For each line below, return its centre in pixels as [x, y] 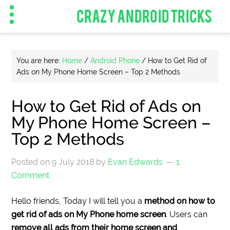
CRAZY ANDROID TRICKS [144, 15]
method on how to [180, 201]
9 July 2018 [73, 162]
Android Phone [115, 61]
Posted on [32, 162]
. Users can [187, 214]
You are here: [40, 61]
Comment [31, 175]
